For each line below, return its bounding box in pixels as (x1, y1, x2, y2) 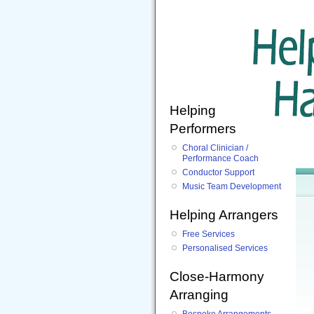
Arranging (170, 287, 228, 302)
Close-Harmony (170, 268, 264, 284)
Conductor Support (182, 167, 254, 177)
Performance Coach (182, 153, 259, 164)
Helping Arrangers (170, 207, 278, 222)
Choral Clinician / (182, 143, 248, 153)
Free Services (182, 228, 235, 239)
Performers (170, 121, 236, 136)
